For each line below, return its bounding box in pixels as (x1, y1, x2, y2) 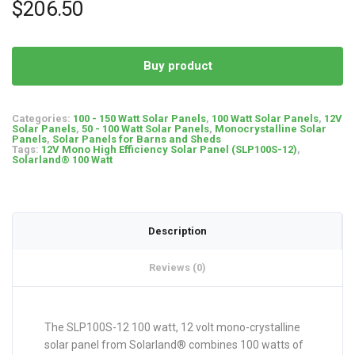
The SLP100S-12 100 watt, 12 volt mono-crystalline (44, 320, 300, 334)
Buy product (143, 58, 212, 73)
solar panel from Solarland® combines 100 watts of (44, 338, 303, 351)
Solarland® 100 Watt (12, 153, 113, 166)
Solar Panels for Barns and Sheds (52, 132, 221, 145)
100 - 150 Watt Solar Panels (73, 112, 206, 124)
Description (147, 224, 207, 237)
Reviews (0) (149, 261, 206, 273)
